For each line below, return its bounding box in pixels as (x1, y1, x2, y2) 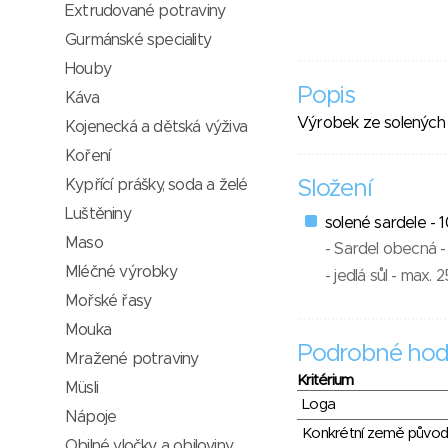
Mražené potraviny (65, 351, 199, 367)
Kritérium (297, 373, 354, 388)
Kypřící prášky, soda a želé (65, 177, 248, 193)
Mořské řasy (65, 293, 152, 309)
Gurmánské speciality (65, 32, 211, 48)
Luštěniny (65, 206, 131, 222)
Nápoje (65, 409, 117, 425)
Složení (297, 177, 372, 201)
